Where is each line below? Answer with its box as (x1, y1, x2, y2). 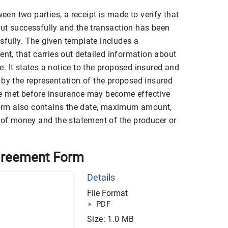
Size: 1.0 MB (87, 214, 134, 224)
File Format (87, 188, 128, 198)
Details (87, 172, 115, 183)
